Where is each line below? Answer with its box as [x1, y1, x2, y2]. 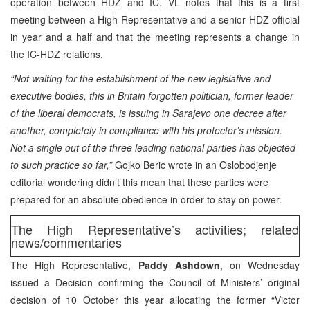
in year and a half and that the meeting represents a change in [10, 29, 300, 44]
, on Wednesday [219, 257, 300, 272]
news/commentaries [11, 232, 122, 251]
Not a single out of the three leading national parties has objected [10, 140, 295, 154]
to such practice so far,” [10, 157, 112, 172]
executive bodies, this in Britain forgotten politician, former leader [10, 88, 293, 102]
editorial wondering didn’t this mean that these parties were [10, 174, 268, 189]
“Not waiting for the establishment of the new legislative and [10, 71, 271, 85]
